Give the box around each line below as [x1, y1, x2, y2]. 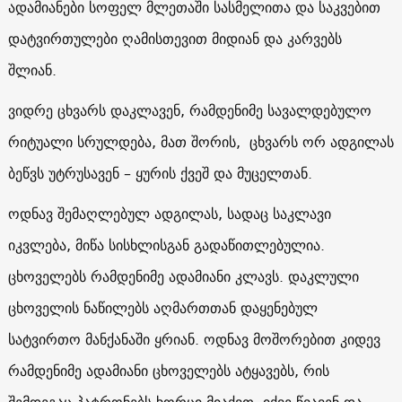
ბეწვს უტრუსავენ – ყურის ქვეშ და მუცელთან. [7, 160, 312, 186]
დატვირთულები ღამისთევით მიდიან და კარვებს [7, 25, 342, 51]
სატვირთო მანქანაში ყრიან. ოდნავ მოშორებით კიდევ [7, 326, 380, 352]
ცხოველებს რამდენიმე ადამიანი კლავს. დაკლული [7, 263, 359, 289]
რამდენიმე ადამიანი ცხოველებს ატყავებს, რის [7, 357, 329, 383]
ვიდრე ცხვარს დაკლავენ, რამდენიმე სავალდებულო [7, 97, 371, 123]
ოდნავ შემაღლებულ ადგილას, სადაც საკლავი [7, 200, 331, 226]
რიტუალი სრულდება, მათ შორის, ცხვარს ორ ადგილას [7, 128, 394, 154]
